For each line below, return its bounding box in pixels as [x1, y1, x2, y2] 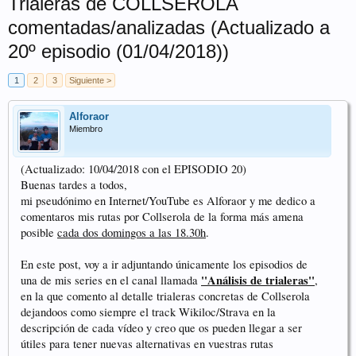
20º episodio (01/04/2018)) [8, 41, 229, 62]
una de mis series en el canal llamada [21, 273, 201, 288]
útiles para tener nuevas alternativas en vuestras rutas [21, 336, 273, 351]
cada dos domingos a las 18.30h [57, 225, 206, 240]
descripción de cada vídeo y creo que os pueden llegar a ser [21, 320, 302, 335]
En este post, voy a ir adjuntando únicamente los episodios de [21, 257, 308, 272]
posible [21, 225, 57, 240]
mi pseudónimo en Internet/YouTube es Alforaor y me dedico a [21, 193, 315, 208]
